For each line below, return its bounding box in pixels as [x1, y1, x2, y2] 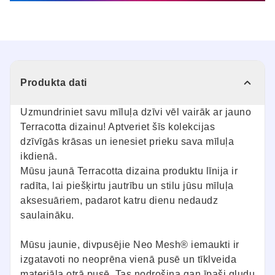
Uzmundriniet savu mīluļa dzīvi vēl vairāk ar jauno [20, 106, 251, 117]
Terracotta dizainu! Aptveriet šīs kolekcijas [20, 121, 215, 132]
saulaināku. [20, 209, 74, 220]
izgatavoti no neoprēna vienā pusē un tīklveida [20, 254, 236, 265]
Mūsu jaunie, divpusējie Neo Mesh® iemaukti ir [20, 239, 239, 250]
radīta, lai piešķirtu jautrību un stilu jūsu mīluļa [20, 180, 234, 191]
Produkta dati [20, 77, 87, 88]
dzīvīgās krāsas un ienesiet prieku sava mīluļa [20, 136, 234, 147]
